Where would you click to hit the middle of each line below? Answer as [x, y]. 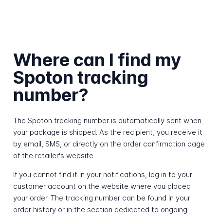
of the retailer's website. [54, 155]
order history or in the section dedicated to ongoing [100, 209]
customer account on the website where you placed [102, 186]
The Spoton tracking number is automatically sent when [107, 120]
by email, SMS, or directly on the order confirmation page [109, 144]
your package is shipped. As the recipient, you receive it [108, 132]
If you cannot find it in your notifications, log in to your [102, 174]
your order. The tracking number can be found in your [101, 198]
